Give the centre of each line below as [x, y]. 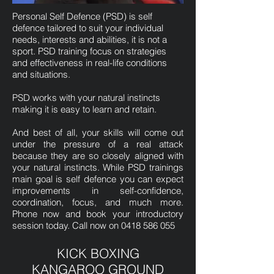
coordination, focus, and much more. [98, 202]
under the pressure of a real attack [98, 144]
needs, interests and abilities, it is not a [90, 39]
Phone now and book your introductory [98, 214]
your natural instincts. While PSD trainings [98, 167]
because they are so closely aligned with [98, 156]
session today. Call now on [67, 225]
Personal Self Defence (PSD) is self [82, 16]
